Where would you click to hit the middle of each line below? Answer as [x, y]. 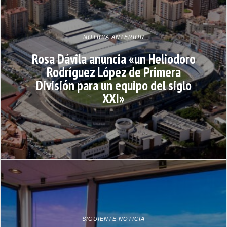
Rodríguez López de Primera [113, 72]
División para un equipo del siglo [113, 85]
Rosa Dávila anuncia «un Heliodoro [113, 59]
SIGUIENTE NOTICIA [113, 219]
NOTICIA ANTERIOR [113, 37]
